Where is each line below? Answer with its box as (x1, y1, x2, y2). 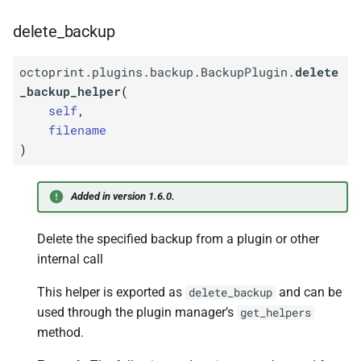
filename (48, 122, 106, 139)
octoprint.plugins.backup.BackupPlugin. (19, 64, 295, 81)
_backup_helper (19, 83, 121, 100)
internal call (37, 251, 103, 267)
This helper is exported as (37, 284, 185, 300)
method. (37, 324, 84, 340)
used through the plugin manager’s (37, 304, 237, 320)
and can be (276, 284, 342, 300)
